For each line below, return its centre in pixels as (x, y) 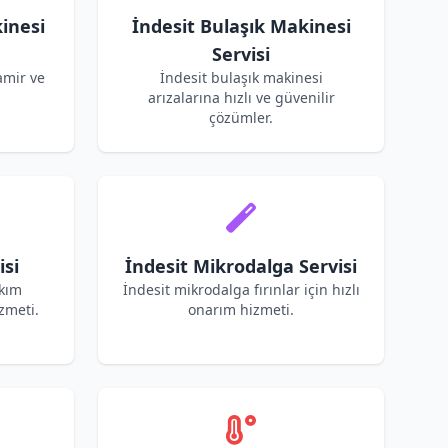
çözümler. (241, 117)
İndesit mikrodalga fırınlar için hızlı (241, 289)
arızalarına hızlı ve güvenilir (241, 97)
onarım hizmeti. (241, 309)
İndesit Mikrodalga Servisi (241, 266)
